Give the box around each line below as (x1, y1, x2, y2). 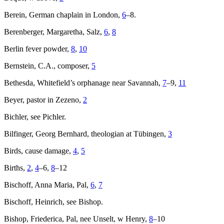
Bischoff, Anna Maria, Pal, (4, 180, 90, 189)
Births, (4, 163, 27, 172)
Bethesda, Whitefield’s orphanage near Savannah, (4, 78, 162, 87)
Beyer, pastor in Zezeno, (4, 95, 83, 104)
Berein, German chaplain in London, (4, 10, 122, 19)
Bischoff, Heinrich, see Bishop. (4, 197, 103, 206)
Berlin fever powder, (4, 44, 71, 53)
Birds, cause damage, (4, 146, 73, 155)
